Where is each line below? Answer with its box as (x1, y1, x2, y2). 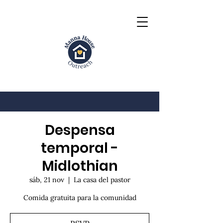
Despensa (44, 120, 115, 140)
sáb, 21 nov (29, 175, 64, 184)
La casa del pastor (73, 175, 130, 184)
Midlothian (41, 156, 118, 176)
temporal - (41, 138, 118, 158)
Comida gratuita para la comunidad (23, 193, 136, 202)
